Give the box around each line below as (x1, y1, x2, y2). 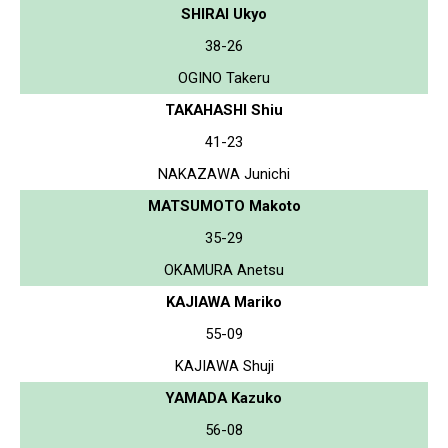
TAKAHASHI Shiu (165, 100, 283, 119)
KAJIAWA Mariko (166, 292, 282, 311)
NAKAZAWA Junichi (158, 164, 290, 183)
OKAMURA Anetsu (164, 260, 284, 279)
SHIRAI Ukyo (181, 4, 267, 23)
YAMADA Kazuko (166, 388, 282, 407)
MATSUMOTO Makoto (147, 196, 301, 215)
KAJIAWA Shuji (174, 356, 274, 375)
